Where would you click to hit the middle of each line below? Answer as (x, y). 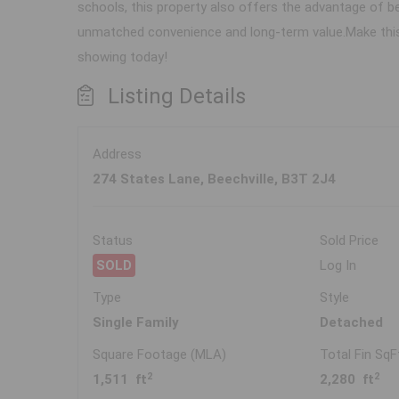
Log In (338, 266)
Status (113, 241)
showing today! (122, 57)
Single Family (136, 323)
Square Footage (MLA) (159, 355)
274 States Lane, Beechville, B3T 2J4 (214, 179)
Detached (352, 323)
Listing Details (177, 97)
